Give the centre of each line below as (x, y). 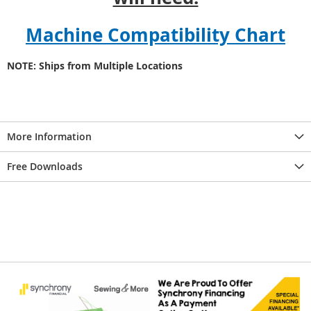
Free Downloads (45, 166)
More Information (49, 136)
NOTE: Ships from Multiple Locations (95, 65)
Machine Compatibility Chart (155, 34)
